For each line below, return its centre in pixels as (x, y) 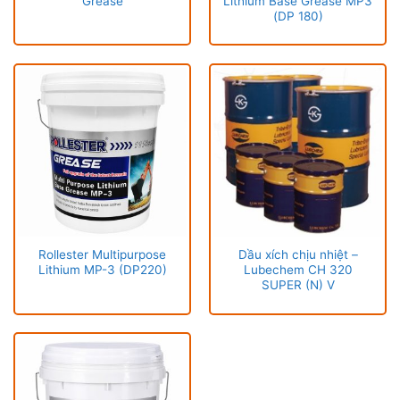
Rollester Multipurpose (102, 255)
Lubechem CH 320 (298, 270)
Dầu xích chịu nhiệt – (298, 255)
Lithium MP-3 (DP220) (102, 270)
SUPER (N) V (298, 285)
